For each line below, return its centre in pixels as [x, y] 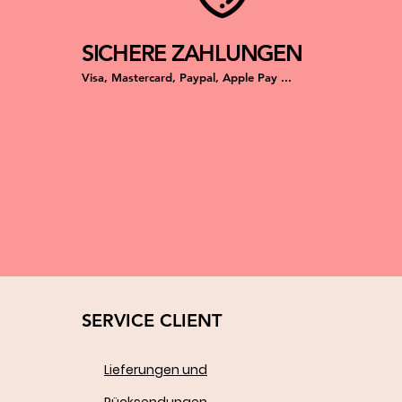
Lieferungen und [155, 370]
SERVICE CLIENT [151, 321]
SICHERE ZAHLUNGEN [192, 53]
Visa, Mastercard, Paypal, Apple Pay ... [186, 78]
